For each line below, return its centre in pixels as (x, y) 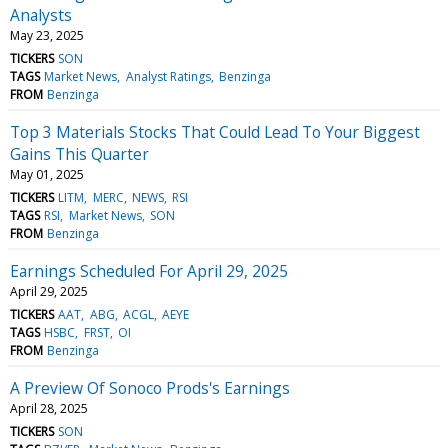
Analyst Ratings (168, 76)
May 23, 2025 (47, 35)
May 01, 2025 (47, 174)
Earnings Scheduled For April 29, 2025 (149, 270)
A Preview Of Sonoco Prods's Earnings (150, 387)
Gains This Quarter (79, 153)
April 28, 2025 (49, 408)
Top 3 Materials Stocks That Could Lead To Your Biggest (215, 131)
